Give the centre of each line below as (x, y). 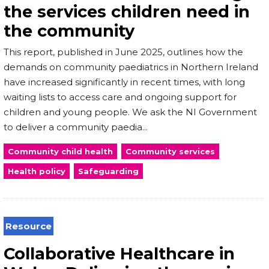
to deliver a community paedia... (76, 127)
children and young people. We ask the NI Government (130, 112)
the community (69, 31)
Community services (170, 151)
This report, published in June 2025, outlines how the (123, 52)
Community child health (60, 151)
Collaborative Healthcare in (119, 253)
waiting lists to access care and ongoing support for (120, 97)
